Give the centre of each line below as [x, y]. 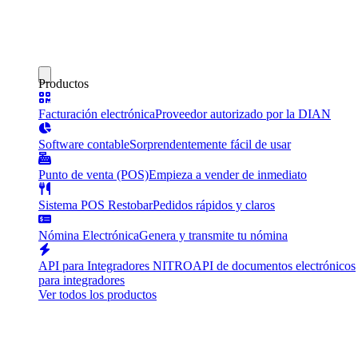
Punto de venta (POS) [93, 175]
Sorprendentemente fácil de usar [210, 144]
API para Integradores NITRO [115, 266]
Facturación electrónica [97, 114]
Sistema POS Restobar [95, 205]
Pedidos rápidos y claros [214, 205]
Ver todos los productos [97, 294]
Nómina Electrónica [89, 235]
